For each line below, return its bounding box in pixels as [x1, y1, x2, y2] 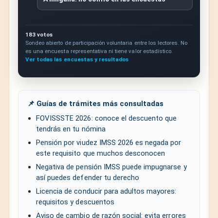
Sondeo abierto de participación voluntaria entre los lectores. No [25, 39, 188, 47]
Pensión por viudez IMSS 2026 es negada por [36, 138, 182, 147]
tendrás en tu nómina [36, 124, 106, 133]
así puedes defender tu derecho [36, 173, 140, 182]
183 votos [25, 31, 53, 38]
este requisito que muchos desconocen [36, 148, 165, 158]
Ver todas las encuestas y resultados [25, 56, 129, 63]
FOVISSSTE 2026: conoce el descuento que [36, 113, 177, 123]
